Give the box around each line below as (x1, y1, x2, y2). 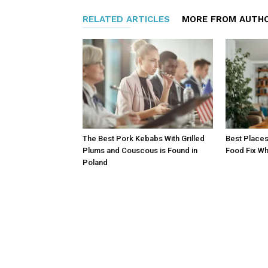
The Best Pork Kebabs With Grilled (83, 134, 205, 143)
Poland (83, 158, 108, 167)
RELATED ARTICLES (83, 14, 170, 25)
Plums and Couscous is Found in (83, 146, 197, 155)
